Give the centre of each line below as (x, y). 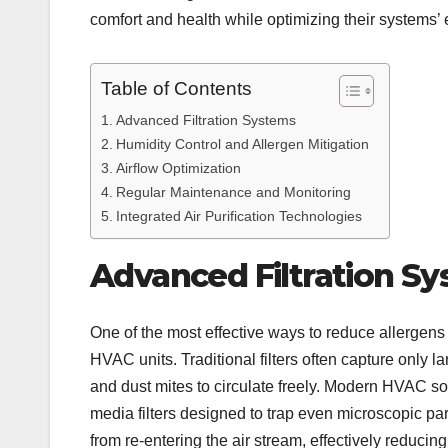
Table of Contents (176, 89)
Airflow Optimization (178, 168)
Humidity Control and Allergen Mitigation (242, 144)
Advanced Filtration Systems (205, 120)
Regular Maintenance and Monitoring (233, 192)
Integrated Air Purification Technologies (238, 216)
